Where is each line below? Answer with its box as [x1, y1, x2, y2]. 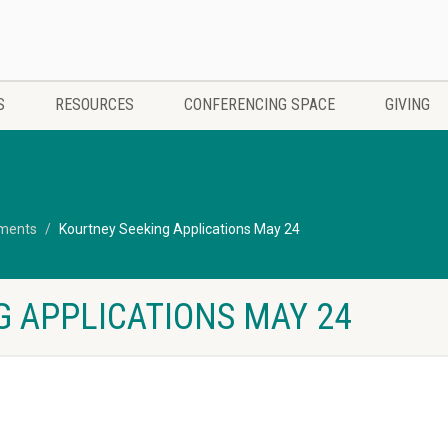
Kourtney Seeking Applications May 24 [59, 221, 300, 237]
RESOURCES [54, 95, 134, 114]
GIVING [384, 95, 430, 114]
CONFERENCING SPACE [183, 95, 335, 114]
